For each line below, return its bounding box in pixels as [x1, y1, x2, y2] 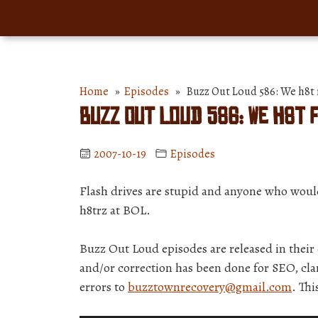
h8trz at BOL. [79, 202, 150, 219]
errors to [79, 278, 128, 295]
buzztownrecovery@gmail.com [128, 278, 292, 295]
